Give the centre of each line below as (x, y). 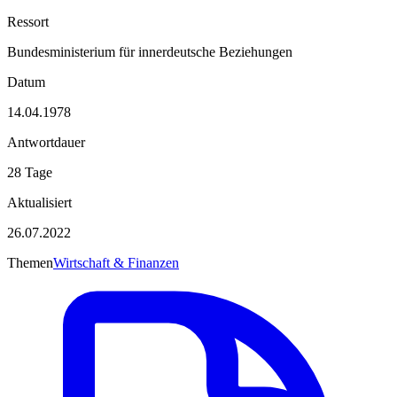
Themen (30, 262)
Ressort (28, 21)
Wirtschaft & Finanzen (116, 262)
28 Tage (30, 172)
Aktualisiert (39, 202)
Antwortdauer (46, 142)
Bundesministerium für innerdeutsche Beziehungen (150, 51)
